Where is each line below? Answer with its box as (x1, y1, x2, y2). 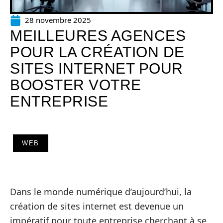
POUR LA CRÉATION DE (10, 44, 185, 60)
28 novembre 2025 (25, 15, 91, 25)
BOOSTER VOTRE (10, 77, 141, 93)
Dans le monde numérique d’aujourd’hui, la (10, 186, 192, 198)
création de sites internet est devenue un (10, 200, 184, 212)
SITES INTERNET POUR (10, 60, 183, 77)
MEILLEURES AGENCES (10, 27, 186, 44)
